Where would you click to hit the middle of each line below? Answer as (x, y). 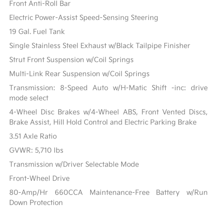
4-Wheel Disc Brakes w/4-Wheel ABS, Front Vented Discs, (108, 112)
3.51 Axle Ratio (33, 137)
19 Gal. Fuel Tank (37, 32)
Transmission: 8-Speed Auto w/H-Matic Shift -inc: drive (108, 88)
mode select (29, 98)
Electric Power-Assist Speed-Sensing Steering (84, 18)
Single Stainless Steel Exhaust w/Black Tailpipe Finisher (100, 46)
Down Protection (36, 203)
